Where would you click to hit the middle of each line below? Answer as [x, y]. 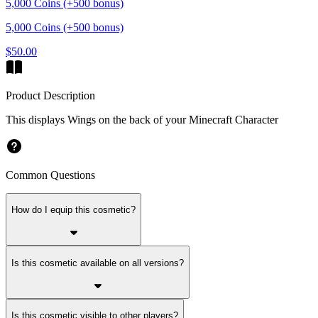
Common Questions [50, 175]
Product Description [50, 95]
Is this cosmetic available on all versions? [98, 263]
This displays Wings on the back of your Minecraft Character [143, 119]
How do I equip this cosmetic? [73, 210]
